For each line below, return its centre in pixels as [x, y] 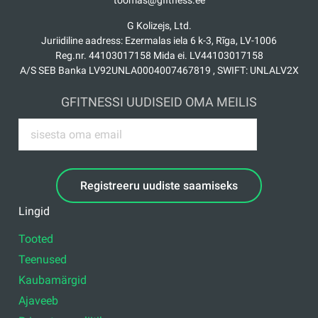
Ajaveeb [39, 300]
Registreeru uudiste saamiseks [159, 185]
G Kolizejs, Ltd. [159, 26]
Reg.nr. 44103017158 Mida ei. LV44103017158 [159, 56]
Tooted [36, 238]
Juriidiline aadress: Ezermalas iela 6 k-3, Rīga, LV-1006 [159, 41]
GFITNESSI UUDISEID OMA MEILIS [159, 102]
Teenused [43, 259]
